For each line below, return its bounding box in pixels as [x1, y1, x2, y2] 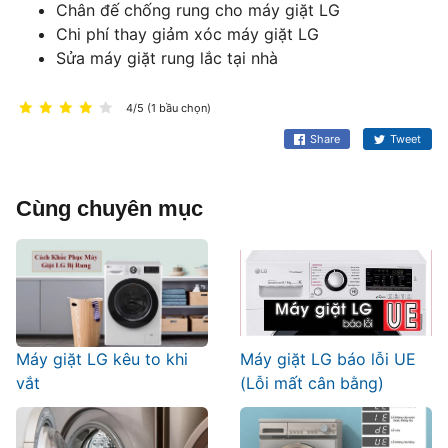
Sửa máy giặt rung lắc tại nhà [56, 48, 278, 69]
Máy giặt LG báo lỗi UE [240, 348, 416, 369]
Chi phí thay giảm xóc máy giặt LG [56, 24, 319, 45]
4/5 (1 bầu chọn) [126, 101, 211, 116]
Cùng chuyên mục [16, 196, 203, 222]
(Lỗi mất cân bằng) [240, 372, 384, 393]
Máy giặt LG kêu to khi [16, 348, 188, 369]
